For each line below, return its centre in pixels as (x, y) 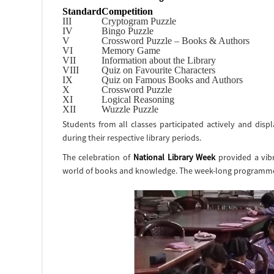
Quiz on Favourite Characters (158, 70)
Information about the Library (158, 60)
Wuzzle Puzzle (130, 109)
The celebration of (98, 157)
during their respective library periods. (131, 138)
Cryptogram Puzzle (139, 21)
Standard (82, 11)
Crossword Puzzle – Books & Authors (175, 41)
